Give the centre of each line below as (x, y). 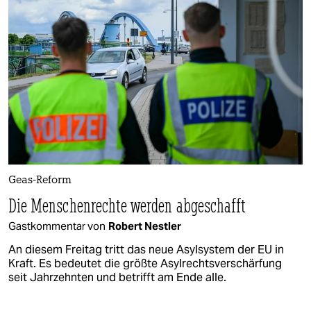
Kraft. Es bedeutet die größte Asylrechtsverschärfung (145, 264)
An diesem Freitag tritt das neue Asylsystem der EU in (146, 250)
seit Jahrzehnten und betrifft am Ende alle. (117, 278)
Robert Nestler (145, 226)
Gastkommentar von (57, 226)
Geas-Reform (40, 181)
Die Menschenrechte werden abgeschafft (127, 205)
